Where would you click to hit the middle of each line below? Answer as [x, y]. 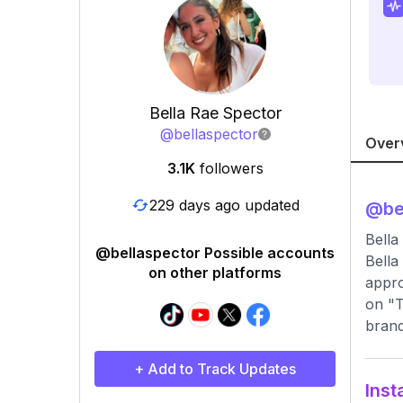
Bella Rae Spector [215, 113]
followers [231, 168]
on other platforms [215, 273]
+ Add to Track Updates [215, 369]
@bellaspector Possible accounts [215, 253]
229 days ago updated [224, 205]
